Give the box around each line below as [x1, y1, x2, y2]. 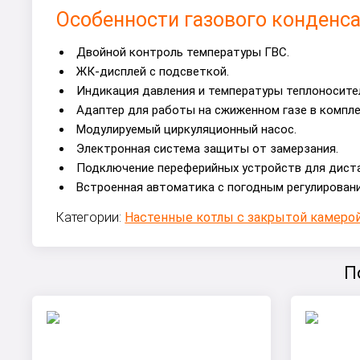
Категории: [56, 210, 125, 226]
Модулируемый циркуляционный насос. [76, 122, 297, 137]
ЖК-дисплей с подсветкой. [76, 64, 230, 80]
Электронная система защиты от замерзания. [76, 141, 339, 157]
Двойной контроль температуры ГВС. [76, 45, 290, 60]
